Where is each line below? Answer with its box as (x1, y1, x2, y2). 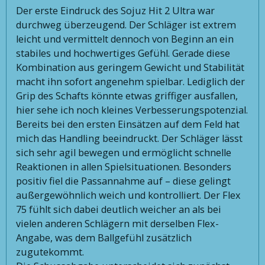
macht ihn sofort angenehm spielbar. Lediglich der (16, 75, 245, 88)
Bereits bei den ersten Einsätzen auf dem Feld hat (16, 117, 240, 131)
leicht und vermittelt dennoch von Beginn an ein (16, 32, 234, 46)
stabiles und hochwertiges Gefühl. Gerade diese (16, 46, 231, 60)
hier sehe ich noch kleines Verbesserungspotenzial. (16, 103, 248, 117)
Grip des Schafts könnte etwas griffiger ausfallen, (16, 89, 238, 102)
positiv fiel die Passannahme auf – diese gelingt (16, 174, 231, 188)
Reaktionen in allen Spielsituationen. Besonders (16, 160, 232, 173)
